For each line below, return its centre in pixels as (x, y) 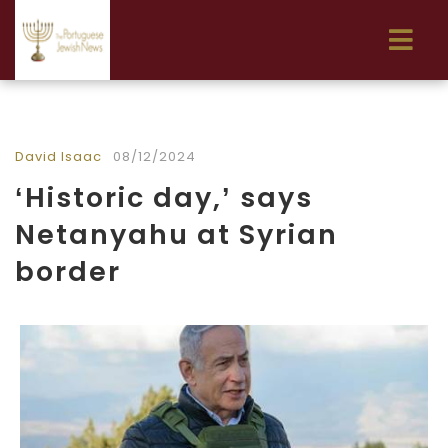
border (68, 271)
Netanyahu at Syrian (176, 234)
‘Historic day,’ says (164, 197)
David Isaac (58, 156)
